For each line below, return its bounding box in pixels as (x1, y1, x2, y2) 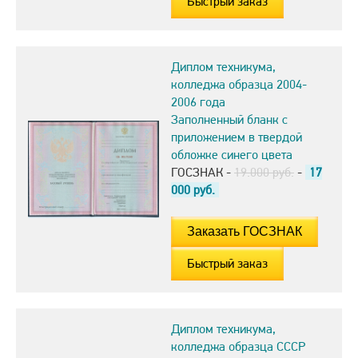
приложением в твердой (171, 129, 302, 145)
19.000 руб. (234, 165, 294, 181)
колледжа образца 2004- (171, 77, 307, 93)
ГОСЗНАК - (171, 165, 234, 181)
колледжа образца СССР (171, 339, 305, 355)
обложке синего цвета (171, 147, 292, 163)
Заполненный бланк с (171, 112, 288, 128)
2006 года (171, 94, 225, 110)
